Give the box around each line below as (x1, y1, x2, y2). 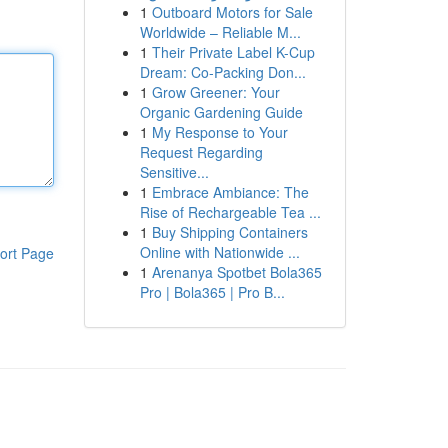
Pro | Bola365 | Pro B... (139, 282, 285, 302)
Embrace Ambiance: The (151, 182, 309, 202)
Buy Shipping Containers (151, 222, 308, 242)
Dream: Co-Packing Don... (139, 62, 306, 82)
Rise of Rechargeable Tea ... (139, 202, 321, 222)
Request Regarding (139, 142, 263, 162)
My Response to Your (151, 122, 288, 142)
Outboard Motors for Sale (151, 2, 313, 22)
